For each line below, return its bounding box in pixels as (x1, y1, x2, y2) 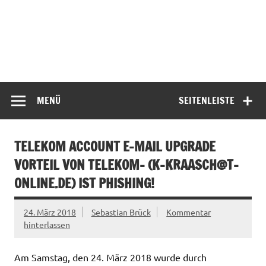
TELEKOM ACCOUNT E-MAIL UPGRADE (14, 137, 216, 156)
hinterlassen (24, 219, 70, 230)
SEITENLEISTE (179, 93, 235, 107)
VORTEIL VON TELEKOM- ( (14, 156, 152, 175)
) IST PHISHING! (71, 174, 154, 193)
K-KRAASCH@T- (152, 156, 239, 175)
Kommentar (166, 207, 211, 218)
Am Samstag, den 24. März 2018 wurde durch (14, 251, 207, 263)
